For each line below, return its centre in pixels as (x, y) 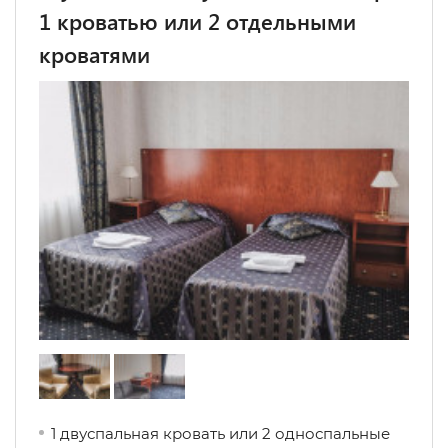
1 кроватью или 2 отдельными (197, 21)
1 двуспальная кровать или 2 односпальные (220, 433)
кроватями (94, 54)
